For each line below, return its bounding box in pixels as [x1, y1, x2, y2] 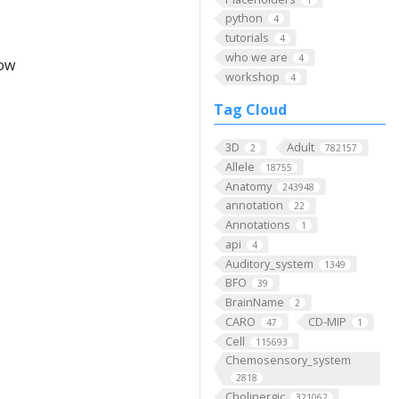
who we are [224, 48, 288, 65]
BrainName [224, 294, 284, 311]
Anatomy [224, 177, 272, 194]
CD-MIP [307, 313, 346, 330]
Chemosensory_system [224, 352, 351, 369]
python [224, 10, 263, 27]
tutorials [224, 29, 269, 46]
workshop [224, 68, 280, 85]
